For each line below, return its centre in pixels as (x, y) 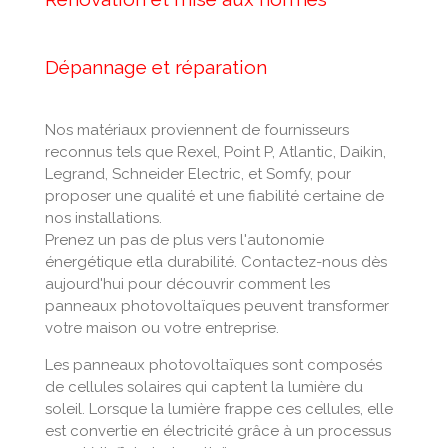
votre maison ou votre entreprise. (163, 327)
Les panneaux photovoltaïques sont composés (213, 364)
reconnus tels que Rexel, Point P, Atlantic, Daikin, (215, 151)
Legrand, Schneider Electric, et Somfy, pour (197, 173)
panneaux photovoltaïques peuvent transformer (216, 305)
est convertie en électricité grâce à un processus (217, 430)
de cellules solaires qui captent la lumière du (203, 386)
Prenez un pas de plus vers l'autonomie (184, 239)
